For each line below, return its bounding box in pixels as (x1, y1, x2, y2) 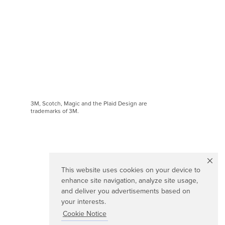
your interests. (61, 197, 106, 206)
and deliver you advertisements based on (61, 187, 190, 196)
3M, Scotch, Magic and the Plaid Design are (31, 100, 147, 107)
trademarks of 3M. (31, 107, 79, 115)
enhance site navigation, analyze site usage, (61, 176, 198, 185)
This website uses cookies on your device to (61, 166, 200, 175)
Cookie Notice (62, 209, 106, 218)
